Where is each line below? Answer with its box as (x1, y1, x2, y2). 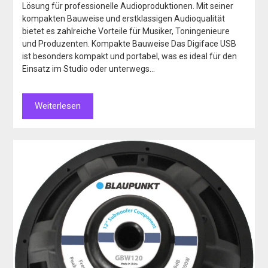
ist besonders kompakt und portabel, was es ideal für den (22, 51, 237, 62)
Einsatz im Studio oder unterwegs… (22, 64, 156, 74)
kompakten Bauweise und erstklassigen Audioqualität (22, 14, 226, 24)
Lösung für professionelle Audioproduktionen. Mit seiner (22, 1, 234, 11)
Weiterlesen (35, 100, 81, 112)
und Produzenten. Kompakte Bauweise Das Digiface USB (22, 39, 237, 49)
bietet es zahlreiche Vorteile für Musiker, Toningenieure (22, 26, 230, 36)
